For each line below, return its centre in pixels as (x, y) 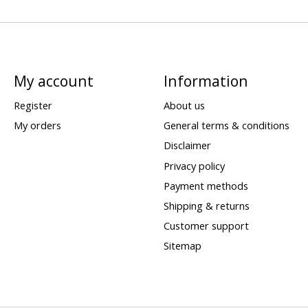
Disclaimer (187, 145)
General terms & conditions (226, 125)
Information (206, 80)
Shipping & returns (206, 205)
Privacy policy (194, 165)
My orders (37, 125)
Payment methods (206, 185)
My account (53, 80)
